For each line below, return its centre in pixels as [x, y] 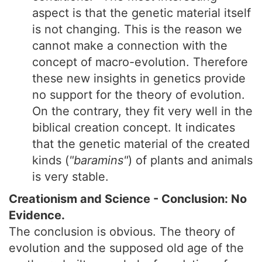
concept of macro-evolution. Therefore [140, 62]
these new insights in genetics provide [139, 78]
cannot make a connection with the [130, 46]
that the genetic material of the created [141, 144]
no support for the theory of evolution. [139, 95]
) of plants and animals [190, 160]
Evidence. [37, 215]
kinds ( [51, 160]
